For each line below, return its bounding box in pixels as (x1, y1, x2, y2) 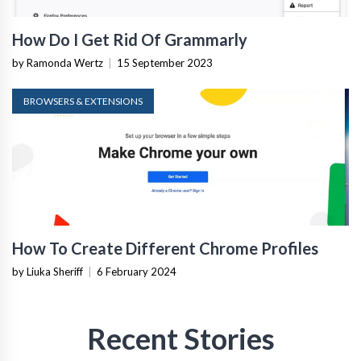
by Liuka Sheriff (12, 265, 83, 278)
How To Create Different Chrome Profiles (12, 239, 318, 258)
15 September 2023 (117, 56, 213, 69)
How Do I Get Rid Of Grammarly (12, 30, 247, 49)
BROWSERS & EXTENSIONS (23, 95, 143, 107)
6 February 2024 (97, 265, 176, 278)
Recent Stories (86, 321, 275, 356)
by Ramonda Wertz (12, 56, 103, 69)
